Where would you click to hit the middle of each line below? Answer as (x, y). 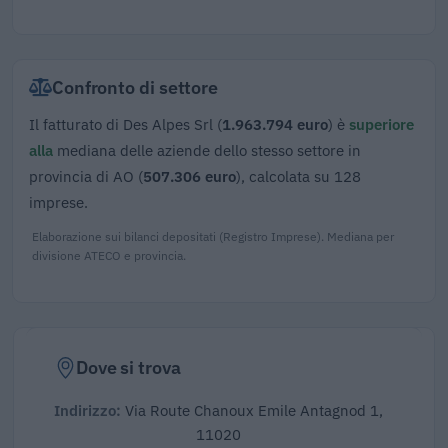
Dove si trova (128, 367)
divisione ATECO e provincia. (109, 254)
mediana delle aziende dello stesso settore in (207, 149)
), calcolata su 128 (298, 175)
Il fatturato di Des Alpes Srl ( (125, 123)
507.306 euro (189, 175)
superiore (381, 123)
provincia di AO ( (86, 175)
